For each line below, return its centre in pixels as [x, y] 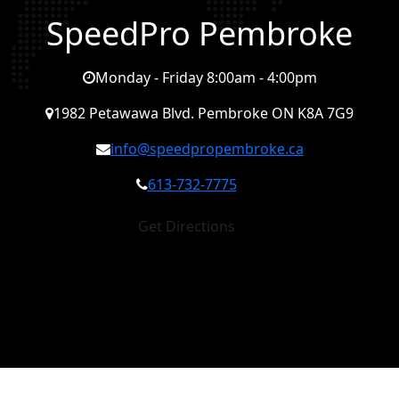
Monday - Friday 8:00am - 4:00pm [206, 77]
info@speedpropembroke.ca [207, 149]
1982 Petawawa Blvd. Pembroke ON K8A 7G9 [204, 113]
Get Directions [186, 226]
